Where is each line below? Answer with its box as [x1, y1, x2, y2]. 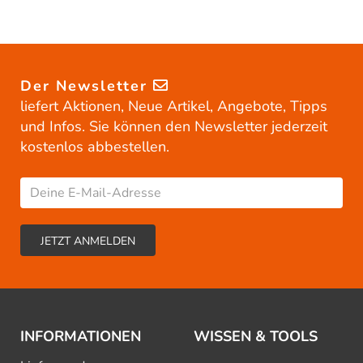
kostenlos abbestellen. [20, 137, 169, 157]
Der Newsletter [20, 76, 153, 96]
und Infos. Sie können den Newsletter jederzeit [20, 117, 327, 137]
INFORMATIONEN [20, 327, 141, 347]
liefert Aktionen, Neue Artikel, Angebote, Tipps [20, 96, 327, 117]
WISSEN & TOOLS [194, 327, 318, 347]
